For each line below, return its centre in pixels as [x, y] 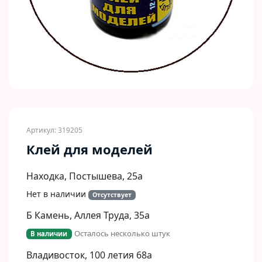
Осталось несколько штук [122, 234]
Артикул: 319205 [54, 130]
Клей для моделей [89, 149]
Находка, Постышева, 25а [85, 176]
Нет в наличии [57, 194]
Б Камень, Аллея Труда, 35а [88, 216]
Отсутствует [112, 195]
